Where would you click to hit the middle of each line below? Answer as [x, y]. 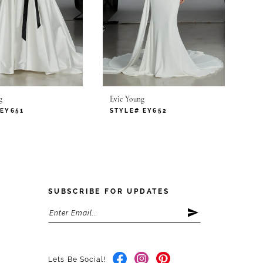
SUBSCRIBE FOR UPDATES [109, 192]
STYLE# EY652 [139, 111]
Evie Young [127, 100]
